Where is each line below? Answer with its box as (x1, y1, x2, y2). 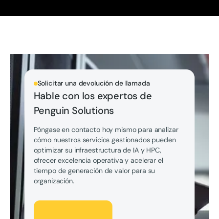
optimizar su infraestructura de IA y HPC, (33, 146, 161, 155)
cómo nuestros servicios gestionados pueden (33, 135, 176, 145)
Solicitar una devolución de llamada (37, 79, 150, 88)
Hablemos (34, 201, 66, 210)
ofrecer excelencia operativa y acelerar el (33, 156, 163, 165)
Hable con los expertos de (33, 89, 152, 103)
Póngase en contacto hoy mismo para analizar (33, 125, 178, 134)
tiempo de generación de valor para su (33, 166, 155, 175)
